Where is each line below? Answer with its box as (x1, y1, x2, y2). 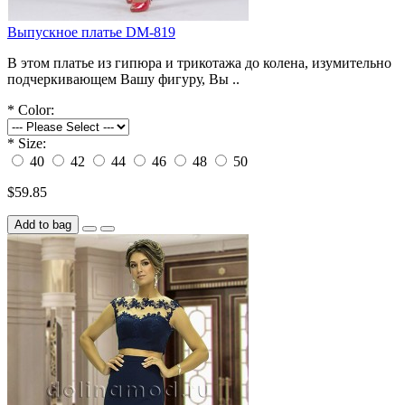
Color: (18, 101, 54, 118)
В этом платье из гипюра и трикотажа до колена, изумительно (7, 54, 391, 71)
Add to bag (14, 217, 71, 231)
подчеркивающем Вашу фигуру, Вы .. (7, 71, 240, 87)
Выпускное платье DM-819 (7, 24, 175, 40)
